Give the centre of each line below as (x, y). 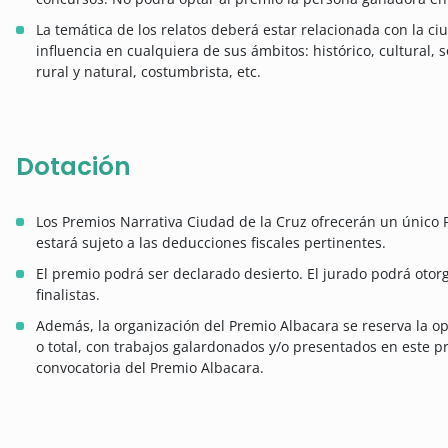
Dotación (73, 166)
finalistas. (68, 294)
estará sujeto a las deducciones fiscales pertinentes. (211, 242)
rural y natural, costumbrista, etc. (148, 71)
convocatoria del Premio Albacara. (150, 367)
